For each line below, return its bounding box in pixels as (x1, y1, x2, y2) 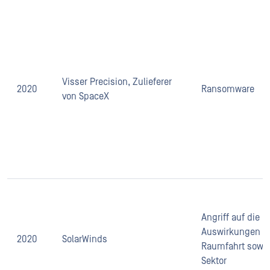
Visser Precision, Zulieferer (62, 77, 172, 88)
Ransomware (201, 84, 254, 95)
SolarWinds (62, 234, 107, 245)
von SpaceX (62, 91, 109, 102)
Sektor (201, 256, 227, 267)
